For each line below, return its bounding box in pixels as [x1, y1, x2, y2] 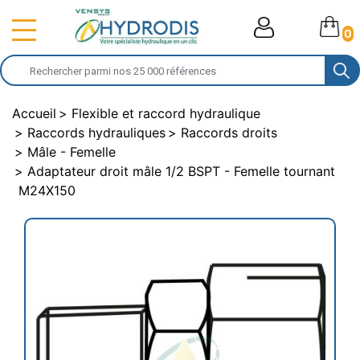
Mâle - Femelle [27, 144, 116, 160]
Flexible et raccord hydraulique [72, 105, 260, 121]
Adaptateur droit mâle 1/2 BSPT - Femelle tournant [27, 163, 335, 179]
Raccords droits [181, 125, 277, 141]
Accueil [12, 105, 56, 121]
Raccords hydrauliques [27, 125, 166, 141]
